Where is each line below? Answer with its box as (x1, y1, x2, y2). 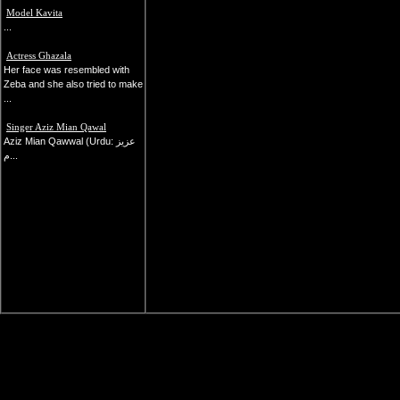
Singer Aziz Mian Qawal (6, 121, 106, 132)
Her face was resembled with (4, 64, 129, 75)
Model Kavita (6, 7, 62, 18)
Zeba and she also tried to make (4, 79, 143, 89)
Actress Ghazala (6, 50, 71, 61)
